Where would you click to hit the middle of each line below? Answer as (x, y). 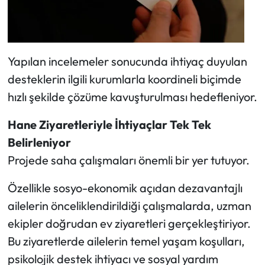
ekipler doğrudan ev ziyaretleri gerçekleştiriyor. (129, 224)
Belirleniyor (39, 143)
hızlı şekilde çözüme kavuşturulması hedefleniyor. (132, 97)
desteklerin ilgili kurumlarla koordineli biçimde (124, 79)
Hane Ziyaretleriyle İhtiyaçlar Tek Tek (109, 125)
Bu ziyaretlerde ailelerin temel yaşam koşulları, (126, 241)
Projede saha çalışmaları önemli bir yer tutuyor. (128, 160)
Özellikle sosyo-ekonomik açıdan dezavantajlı (125, 188)
